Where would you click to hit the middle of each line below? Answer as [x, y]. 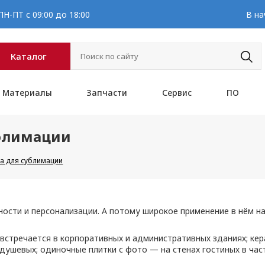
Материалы [27, 93]
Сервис [177, 93]
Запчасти [107, 93]
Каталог [29, 56]
